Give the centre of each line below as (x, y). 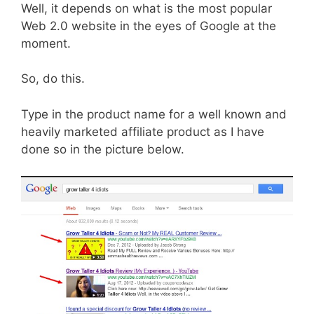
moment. (46, 43)
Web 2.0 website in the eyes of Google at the (149, 26)
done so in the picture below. (103, 149)
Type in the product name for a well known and (154, 114)
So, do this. (53, 79)
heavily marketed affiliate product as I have (143, 131)
